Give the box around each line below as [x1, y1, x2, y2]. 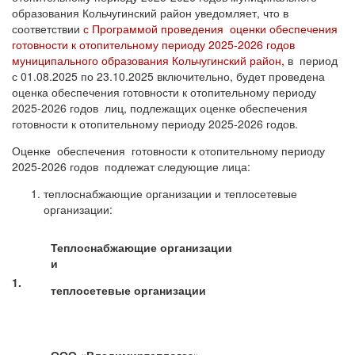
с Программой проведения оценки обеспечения [83, 20, 338, 36]
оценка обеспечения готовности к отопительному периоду [12, 83, 316, 100]
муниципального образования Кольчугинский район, [12, 52, 284, 68]
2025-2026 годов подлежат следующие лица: [12, 158, 250, 174]
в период [284, 52, 338, 68]
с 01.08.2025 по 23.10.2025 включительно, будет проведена [12, 67, 325, 84]
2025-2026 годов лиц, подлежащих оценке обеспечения [12, 99, 307, 116]
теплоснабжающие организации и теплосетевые [44, 185, 297, 201]
